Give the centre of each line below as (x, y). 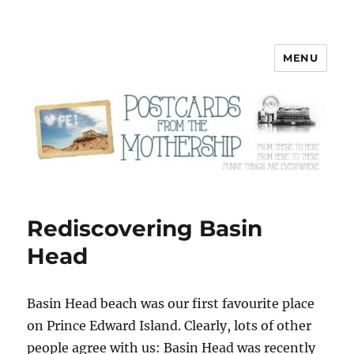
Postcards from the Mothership (177, 69)
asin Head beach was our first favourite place (175, 304)
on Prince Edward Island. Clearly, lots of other (169, 326)
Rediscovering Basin (145, 229)
